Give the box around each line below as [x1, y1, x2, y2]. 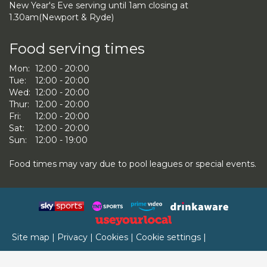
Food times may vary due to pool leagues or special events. [9, 159, 256, 169]
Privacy [57, 232, 88, 243]
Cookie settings [136, 232, 201, 243]
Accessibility [12, 250, 62, 260]
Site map [12, 232, 49, 243]
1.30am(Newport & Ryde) [9, 12, 114, 23]
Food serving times [9, 40, 145, 57]
